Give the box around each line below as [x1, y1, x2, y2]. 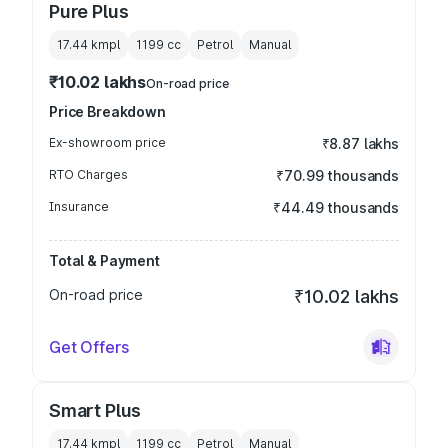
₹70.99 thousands [276, 167, 399, 184]
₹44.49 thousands [273, 199, 399, 216]
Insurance [49, 199, 109, 214]
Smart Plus [49, 400, 142, 421]
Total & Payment [49, 252, 160, 269]
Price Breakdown [49, 103, 166, 120]
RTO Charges [49, 167, 128, 182]
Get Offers [49, 337, 129, 357]
